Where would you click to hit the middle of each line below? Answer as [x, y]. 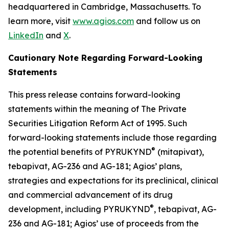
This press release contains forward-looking [94, 94]
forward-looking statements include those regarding [112, 137]
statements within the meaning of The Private [97, 109]
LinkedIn [26, 35]
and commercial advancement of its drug [90, 194]
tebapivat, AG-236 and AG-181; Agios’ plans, [95, 166]
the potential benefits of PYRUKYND [80, 152]
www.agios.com [103, 21]
